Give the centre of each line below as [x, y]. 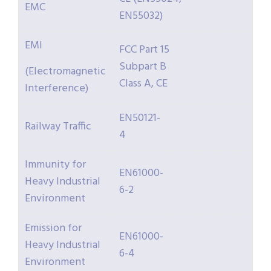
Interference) [57, 89]
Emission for [53, 229]
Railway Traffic [58, 127]
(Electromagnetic [65, 72]
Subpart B [143, 67]
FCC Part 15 [144, 50]
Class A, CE [143, 84]
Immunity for [55, 165]
